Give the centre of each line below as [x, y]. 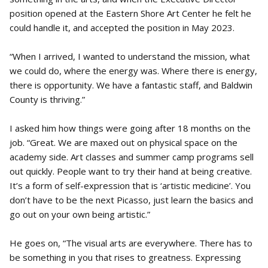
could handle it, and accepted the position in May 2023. [122, 28]
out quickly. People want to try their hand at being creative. [131, 171]
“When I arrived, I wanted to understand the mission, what [130, 57]
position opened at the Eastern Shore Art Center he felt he [130, 13]
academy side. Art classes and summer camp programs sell [132, 157]
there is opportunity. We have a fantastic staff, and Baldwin [131, 85]
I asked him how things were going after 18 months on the [130, 128]
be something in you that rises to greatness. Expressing [125, 258]
